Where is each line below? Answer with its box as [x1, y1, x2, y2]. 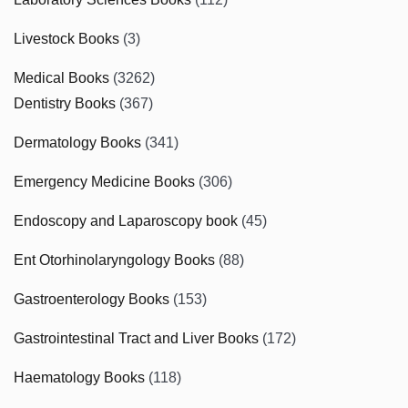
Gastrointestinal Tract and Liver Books [14, 330, 259, 346]
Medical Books [14, 69, 109, 86]
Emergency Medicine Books [14, 173, 195, 189]
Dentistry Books [14, 95, 116, 111]
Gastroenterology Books [14, 291, 169, 307]
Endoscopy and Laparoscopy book [14, 212, 238, 229]
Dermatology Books [14, 134, 141, 150]
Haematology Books [14, 369, 145, 385]
